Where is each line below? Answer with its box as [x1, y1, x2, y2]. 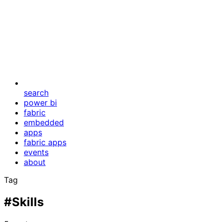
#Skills [4, 194, 44, 209]
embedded [24, 117, 64, 127]
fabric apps [24, 137, 66, 147]
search [24, 88, 49, 98]
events [24, 147, 49, 157]
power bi [24, 98, 57, 108]
